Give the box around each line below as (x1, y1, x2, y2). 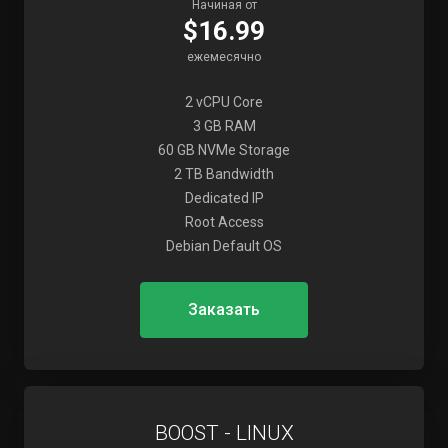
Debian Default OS (166, 238, 282, 254)
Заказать (188, 300, 260, 319)
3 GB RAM (192, 118, 256, 134)
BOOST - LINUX (154, 421, 294, 445)
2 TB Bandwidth (174, 166, 274, 182)
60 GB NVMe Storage (158, 142, 290, 158)
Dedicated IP (184, 190, 264, 206)
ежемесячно (187, 50, 261, 64)
